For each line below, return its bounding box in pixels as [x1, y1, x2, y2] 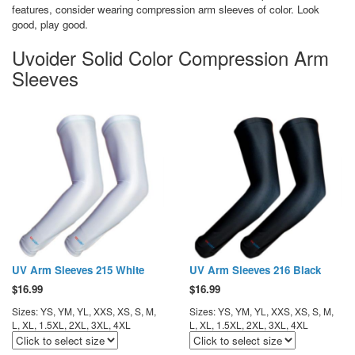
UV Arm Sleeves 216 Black [189, 261, 321, 277]
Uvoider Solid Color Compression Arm [12, 43, 329, 71]
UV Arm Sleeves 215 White [12, 261, 144, 277]
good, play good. [12, 16, 88, 32]
